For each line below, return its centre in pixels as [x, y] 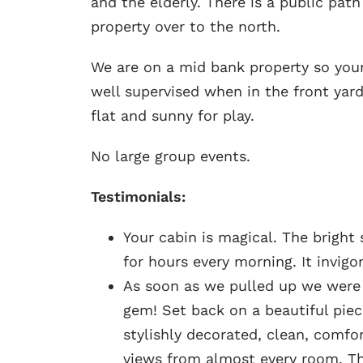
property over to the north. [185, 26]
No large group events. [170, 156]
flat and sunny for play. [172, 115]
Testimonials [136, 196]
